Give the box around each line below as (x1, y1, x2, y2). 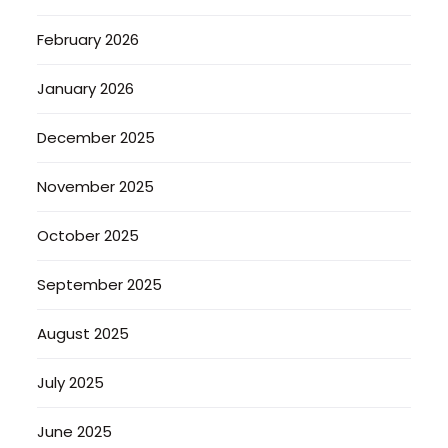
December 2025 (37, 126, 156, 148)
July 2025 (37, 371, 105, 393)
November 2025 (37, 175, 155, 197)
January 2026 (37, 77, 135, 99)
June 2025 (37, 420, 113, 442)
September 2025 (37, 273, 163, 295)
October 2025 (37, 224, 140, 246)
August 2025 (37, 322, 130, 344)
